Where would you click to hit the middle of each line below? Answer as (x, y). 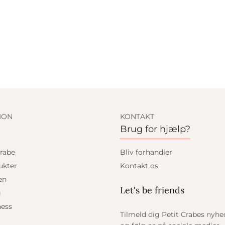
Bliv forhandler (146, 152)
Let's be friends (152, 190)
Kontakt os (139, 166)
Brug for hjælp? (155, 129)
